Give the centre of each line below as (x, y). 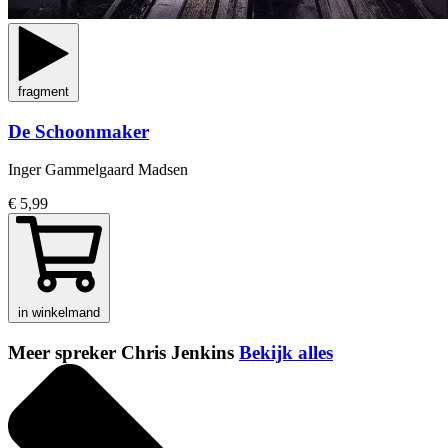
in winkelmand (59, 313)
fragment (43, 91)
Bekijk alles (286, 353)
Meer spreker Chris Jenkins (123, 353)
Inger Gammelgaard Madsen (98, 170)
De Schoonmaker (78, 131)
